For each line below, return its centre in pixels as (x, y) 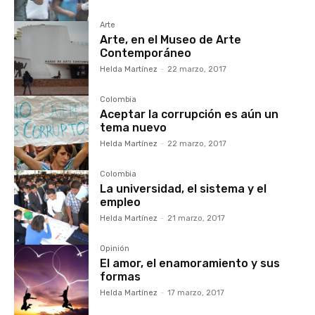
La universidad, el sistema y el (184, 189)
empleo (121, 202)
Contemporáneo (146, 53)
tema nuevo (134, 128)
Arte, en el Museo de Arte (171, 40)
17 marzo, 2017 (196, 293)
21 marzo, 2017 (197, 219)
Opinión (115, 249)
